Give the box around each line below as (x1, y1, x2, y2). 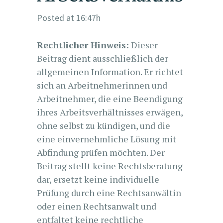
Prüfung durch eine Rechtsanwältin (37, 187, 181, 199)
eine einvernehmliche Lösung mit (37, 133, 176, 145)
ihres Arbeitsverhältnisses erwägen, (37, 106, 183, 118)
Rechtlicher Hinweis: (37, 39, 129, 51)
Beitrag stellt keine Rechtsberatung (37, 160, 183, 172)
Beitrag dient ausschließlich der (37, 52, 168, 64)
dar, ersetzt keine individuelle (37, 173, 159, 185)
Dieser (129, 39, 158, 51)
